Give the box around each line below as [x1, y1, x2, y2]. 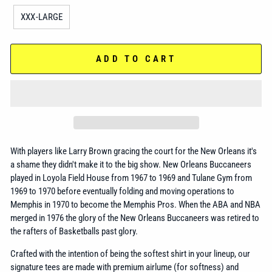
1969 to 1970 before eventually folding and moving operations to [10, 185, 234, 197]
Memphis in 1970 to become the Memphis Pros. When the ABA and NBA [10, 199, 260, 210]
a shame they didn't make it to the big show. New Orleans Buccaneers [10, 158, 251, 170]
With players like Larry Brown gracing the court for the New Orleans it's [10, 145, 257, 157]
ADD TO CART [95, 53, 177, 64]
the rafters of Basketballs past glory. [10, 225, 138, 237]
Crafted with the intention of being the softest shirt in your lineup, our [10, 248, 250, 259]
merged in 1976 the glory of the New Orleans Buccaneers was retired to [10, 212, 259, 223]
